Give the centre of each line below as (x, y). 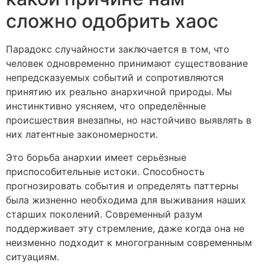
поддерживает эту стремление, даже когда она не (125, 228)
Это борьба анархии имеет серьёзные (96, 157)
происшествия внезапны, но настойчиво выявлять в (129, 120)
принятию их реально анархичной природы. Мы (119, 92)
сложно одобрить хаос (112, 21)
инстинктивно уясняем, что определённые (106, 106)
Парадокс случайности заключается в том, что (118, 49)
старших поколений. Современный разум (104, 214)
